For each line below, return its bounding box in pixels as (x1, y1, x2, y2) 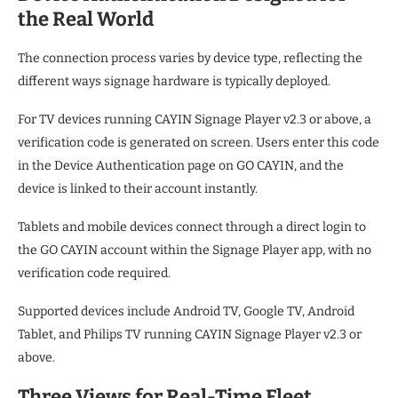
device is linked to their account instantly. (18, 181, 258, 197)
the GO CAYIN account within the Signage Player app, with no (18, 243, 371, 259)
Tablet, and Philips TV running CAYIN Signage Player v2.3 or (18, 327, 362, 343)
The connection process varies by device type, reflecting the (18, 51, 362, 67)
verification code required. (18, 266, 171, 282)
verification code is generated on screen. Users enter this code (18, 135, 379, 151)
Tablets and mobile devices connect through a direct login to (18, 219, 366, 235)
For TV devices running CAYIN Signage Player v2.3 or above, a (18, 112, 371, 128)
